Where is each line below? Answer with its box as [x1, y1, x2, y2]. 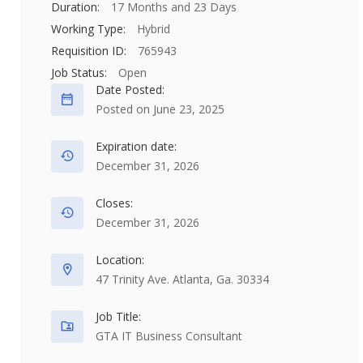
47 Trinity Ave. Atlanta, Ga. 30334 [96, 271, 269, 287]
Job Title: [96, 309, 141, 324]
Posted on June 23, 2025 [96, 101, 224, 117]
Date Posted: [96, 82, 164, 97]
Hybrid [134, 21, 170, 36]
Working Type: [51, 21, 126, 36]
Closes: [96, 195, 133, 211]
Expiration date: [96, 139, 177, 154]
